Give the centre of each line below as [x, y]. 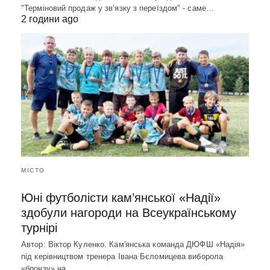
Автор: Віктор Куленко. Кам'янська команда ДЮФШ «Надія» [133, 245]
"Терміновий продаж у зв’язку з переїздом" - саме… [118, 8]
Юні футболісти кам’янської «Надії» [121, 198]
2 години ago [50, 19]
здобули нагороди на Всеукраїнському [129, 213]
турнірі [39, 228]
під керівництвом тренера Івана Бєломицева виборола [122, 257]
